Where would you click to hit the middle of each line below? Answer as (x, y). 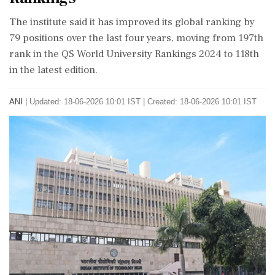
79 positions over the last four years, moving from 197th (136, 38)
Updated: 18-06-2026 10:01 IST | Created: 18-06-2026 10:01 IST (143, 102)
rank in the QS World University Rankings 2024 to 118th (134, 54)
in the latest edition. (53, 70)
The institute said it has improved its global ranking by (132, 22)
